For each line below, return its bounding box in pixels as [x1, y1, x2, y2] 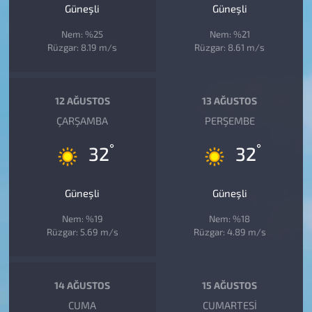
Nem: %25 [61, 28, 104, 40]
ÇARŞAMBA [56, 114, 109, 127]
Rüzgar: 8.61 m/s [194, 41, 265, 53]
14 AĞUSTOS [54, 279, 111, 292]
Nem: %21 [209, 28, 250, 40]
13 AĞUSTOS [202, 95, 258, 107]
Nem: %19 [61, 212, 103, 224]
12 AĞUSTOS [54, 95, 110, 107]
